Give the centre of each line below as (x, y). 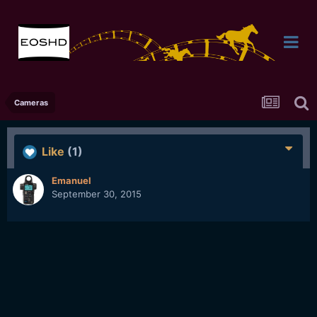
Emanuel (71, 180)
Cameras (31, 103)
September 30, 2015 (97, 194)
